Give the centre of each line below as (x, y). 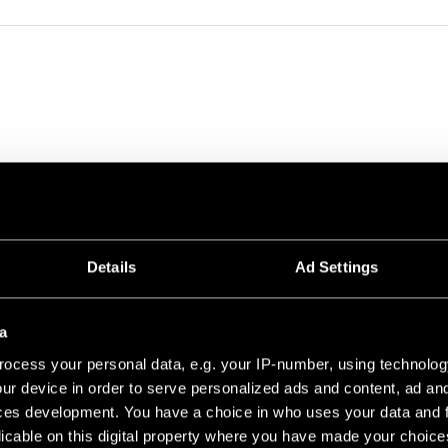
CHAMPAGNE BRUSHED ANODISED (225, 309)
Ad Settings (336, 267)
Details (111, 267)
